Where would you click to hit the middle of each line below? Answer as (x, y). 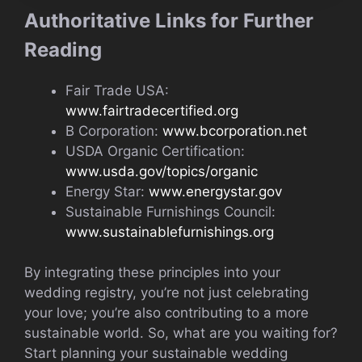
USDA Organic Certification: (155, 151)
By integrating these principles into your (152, 273)
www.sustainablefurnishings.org (170, 232)
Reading (63, 49)
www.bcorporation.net (233, 130)
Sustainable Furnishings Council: (170, 211)
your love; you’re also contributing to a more (166, 313)
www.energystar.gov (213, 191)
